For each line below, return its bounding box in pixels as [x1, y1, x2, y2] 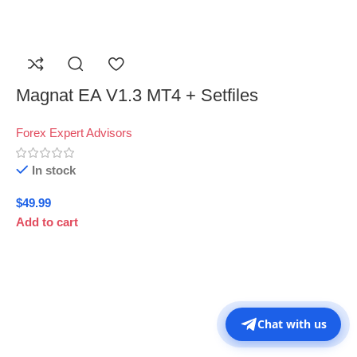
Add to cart [16, 214, 78, 229]
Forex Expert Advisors [16, 125, 132, 139]
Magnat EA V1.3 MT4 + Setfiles [16, 84, 258, 105]
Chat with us [257, 316, 327, 331]
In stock [31, 163, 76, 177]
